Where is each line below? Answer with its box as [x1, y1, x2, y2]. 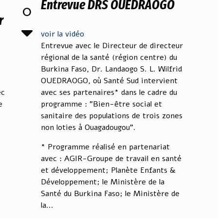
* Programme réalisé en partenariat [41, 142, 170, 152]
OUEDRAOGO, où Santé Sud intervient [41, 75, 178, 86]
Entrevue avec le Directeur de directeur [41, 40, 183, 51]
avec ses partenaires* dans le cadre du [41, 87, 177, 98]
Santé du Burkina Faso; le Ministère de [41, 188, 180, 199]
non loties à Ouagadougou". [41, 122, 136, 133]
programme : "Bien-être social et [41, 99, 162, 109]
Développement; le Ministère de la [41, 177, 164, 187]
